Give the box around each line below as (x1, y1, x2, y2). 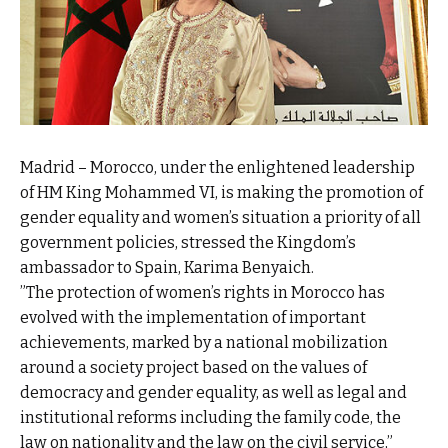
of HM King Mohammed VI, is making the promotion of (20, 183, 423, 203)
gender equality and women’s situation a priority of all (20, 208, 421, 228)
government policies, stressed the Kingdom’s (20, 233, 356, 253)
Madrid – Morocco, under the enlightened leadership (20, 158, 415, 178)
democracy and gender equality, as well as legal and (20, 383, 407, 403)
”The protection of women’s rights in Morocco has (20, 283, 385, 303)
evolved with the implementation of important (20, 308, 366, 328)
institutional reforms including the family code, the (20, 408, 401, 428)
